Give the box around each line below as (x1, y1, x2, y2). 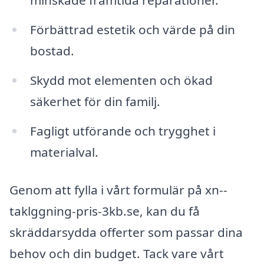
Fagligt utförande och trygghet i (29, 123, 216, 140)
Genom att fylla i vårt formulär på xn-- (9, 181, 227, 198)
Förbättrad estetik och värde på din (29, 21, 235, 38)
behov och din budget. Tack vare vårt (9, 245, 224, 262)
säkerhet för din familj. (29, 93, 160, 110)
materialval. (29, 144, 98, 161)
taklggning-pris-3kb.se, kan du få (9, 202, 200, 219)
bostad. (29, 42, 74, 60)
